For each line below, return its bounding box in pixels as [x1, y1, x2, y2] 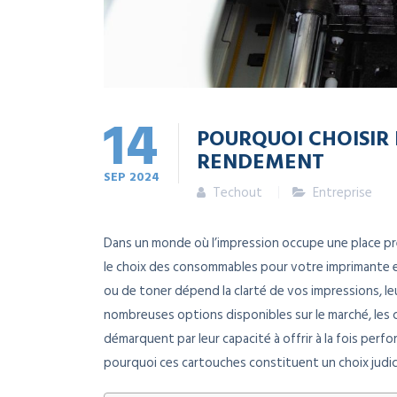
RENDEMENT [197, 144, 324, 177]
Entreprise [313, 182, 372, 205]
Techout [213, 182, 262, 205]
